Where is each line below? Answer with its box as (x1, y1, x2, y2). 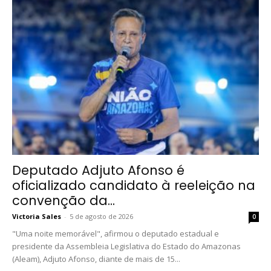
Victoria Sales (12, 211, 61, 221)
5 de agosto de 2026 (70, 211, 133, 221)
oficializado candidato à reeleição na (12, 176, 255, 194)
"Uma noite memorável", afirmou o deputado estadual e (12, 227, 219, 239)
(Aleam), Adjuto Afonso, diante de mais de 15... (12, 253, 180, 264)
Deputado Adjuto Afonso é (12, 161, 184, 179)
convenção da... (12, 191, 115, 209)
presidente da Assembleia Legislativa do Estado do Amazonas (12, 240, 241, 252)
